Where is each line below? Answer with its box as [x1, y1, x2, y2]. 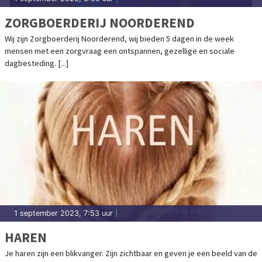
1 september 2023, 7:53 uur [14, 209, 113, 218]
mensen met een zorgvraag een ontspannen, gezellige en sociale [5, 46, 235, 57]
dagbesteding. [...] [5, 58, 68, 69]
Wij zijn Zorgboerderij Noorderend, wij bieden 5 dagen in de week [5, 33, 234, 44]
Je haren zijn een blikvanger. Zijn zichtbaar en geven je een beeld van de [5, 248, 257, 259]
